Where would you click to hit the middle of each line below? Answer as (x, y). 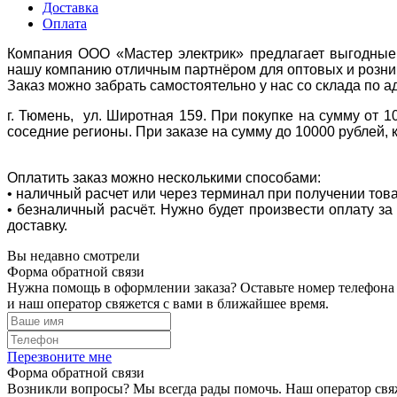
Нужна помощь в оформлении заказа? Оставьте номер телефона (201, 287)
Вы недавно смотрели (74, 255)
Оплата (65, 23)
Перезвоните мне (59, 356)
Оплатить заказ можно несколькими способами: (166, 177)
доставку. (37, 225)
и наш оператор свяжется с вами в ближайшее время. (168, 303)
